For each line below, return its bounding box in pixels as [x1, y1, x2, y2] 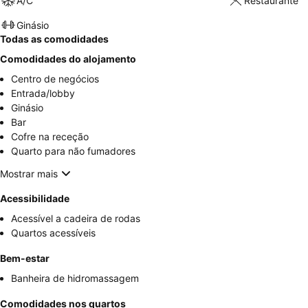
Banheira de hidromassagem [11, 272, 139, 285]
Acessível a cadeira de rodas [11, 212, 140, 225]
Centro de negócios [11, 73, 99, 85]
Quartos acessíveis [11, 227, 96, 239]
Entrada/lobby [11, 87, 75, 100]
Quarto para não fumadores [11, 145, 135, 157]
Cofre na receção [11, 131, 89, 143]
